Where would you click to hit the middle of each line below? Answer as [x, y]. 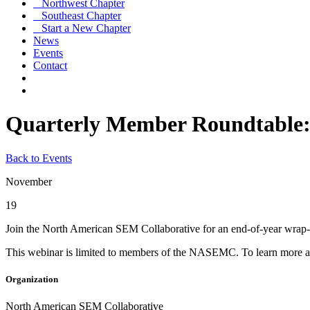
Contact [50, 65]
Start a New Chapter [82, 28]
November [29, 181]
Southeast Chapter [77, 16]
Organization [32, 280]
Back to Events [39, 158]
